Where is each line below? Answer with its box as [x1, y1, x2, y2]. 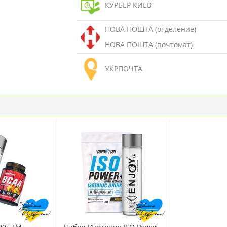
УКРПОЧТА [104, 64, 142, 73]
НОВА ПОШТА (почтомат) [104, 40, 193, 49]
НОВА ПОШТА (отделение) [104, 24, 196, 34]
